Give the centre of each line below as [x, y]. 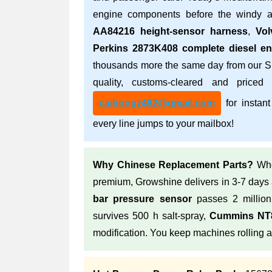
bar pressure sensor [142, 199]
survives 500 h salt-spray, [151, 216]
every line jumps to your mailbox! [163, 124]
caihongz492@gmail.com [157, 103]
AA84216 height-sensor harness [170, 31]
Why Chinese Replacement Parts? [173, 165]
